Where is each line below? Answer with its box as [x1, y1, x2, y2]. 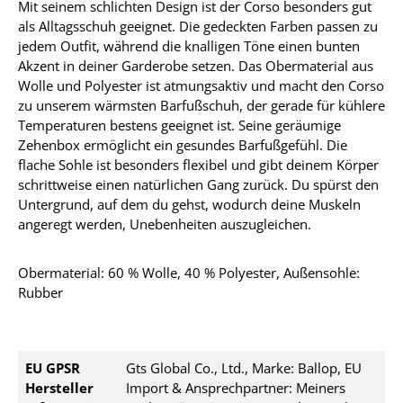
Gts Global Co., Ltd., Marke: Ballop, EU [126, 359, 362, 377]
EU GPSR [25, 359, 80, 377]
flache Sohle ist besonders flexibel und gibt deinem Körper [18, 156, 379, 174]
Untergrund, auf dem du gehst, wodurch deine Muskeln [18, 195, 361, 213]
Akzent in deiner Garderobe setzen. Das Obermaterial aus [18, 57, 373, 75]
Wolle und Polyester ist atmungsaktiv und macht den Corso [18, 76, 384, 94]
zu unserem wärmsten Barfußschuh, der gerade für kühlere [18, 96, 385, 114]
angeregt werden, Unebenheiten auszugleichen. [18, 215, 311, 233]
